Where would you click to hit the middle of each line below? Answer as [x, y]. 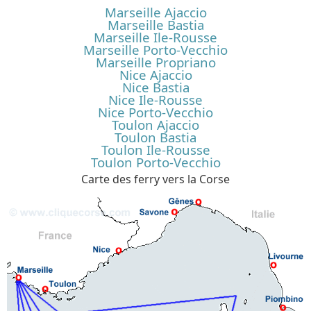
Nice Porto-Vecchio [155, 112]
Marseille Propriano [155, 62]
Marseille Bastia [155, 25]
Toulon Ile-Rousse [155, 150]
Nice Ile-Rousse [155, 100]
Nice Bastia [155, 87]
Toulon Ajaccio [155, 125]
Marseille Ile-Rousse [155, 37]
